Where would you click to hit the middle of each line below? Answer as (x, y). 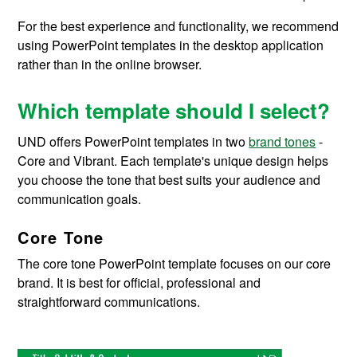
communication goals (78, 198)
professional (202, 282)
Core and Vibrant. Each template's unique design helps (173, 160)
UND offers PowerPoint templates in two (133, 141)
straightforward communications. (111, 301)
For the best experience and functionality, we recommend (178, 25)
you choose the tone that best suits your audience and (169, 179)
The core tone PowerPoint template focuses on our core (175, 263)
